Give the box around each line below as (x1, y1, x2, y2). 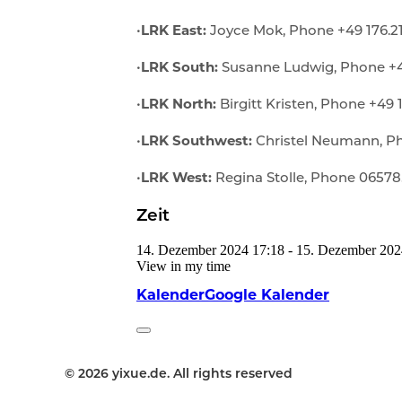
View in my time (136, 258, 231, 274)
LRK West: (141, 172, 212, 187)
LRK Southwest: (141, 135, 252, 150)
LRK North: (141, 99, 216, 113)
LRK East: (141, 25, 206, 39)
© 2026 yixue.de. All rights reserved (65, 367, 293, 381)
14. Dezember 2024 (136, 241, 249, 258)
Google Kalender (205, 288, 329, 303)
